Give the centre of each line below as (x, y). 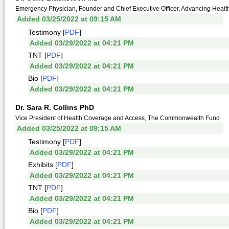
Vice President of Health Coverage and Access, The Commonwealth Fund (118, 118)
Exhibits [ (43, 165)
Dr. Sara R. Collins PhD (55, 107)
